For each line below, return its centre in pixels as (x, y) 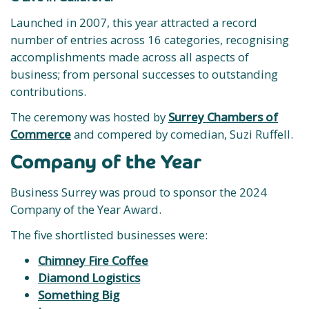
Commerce (41, 134)
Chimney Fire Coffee (93, 260)
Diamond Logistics (89, 278)
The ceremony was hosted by (89, 117)
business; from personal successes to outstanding (144, 74)
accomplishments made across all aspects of (130, 57)
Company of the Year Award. (86, 209)
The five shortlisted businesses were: (109, 235)
